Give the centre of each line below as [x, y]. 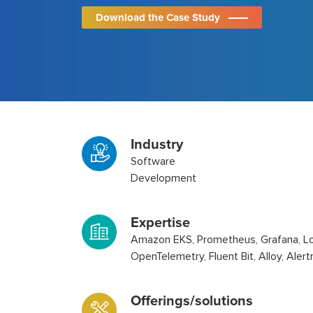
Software [153, 161]
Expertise [162, 223]
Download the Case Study [158, 17]
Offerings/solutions [194, 301]
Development [163, 178]
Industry [159, 145]
